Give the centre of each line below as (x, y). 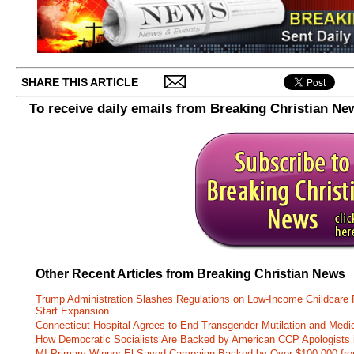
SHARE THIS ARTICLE (80, 83)
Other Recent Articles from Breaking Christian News (190, 274)
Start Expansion (72, 311)
